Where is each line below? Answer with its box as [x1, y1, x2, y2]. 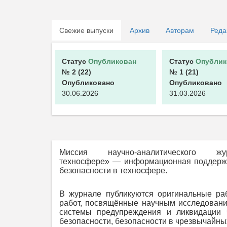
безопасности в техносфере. [59, 166, 169, 175]
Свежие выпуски [59, 26, 113, 35]
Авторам [166, 26, 194, 35]
